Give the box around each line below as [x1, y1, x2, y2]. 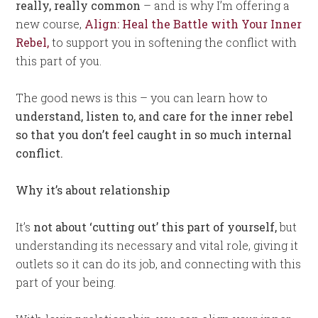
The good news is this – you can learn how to [16, 90, 268, 105]
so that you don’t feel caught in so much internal [16, 127, 292, 142]
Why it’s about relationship [16, 182, 170, 197]
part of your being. [16, 275, 116, 290]
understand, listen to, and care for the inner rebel [16, 109, 294, 124]
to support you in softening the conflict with [49, 35, 297, 50]
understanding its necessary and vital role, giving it [16, 238, 299, 253]
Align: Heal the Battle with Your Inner [84, 16, 302, 31]
